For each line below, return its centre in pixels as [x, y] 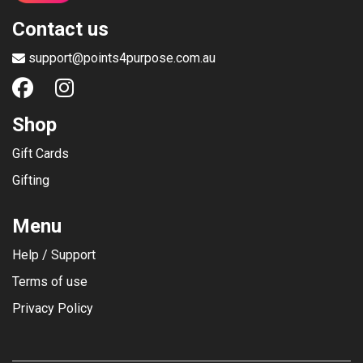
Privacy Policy [53, 309]
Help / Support [54, 255]
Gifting [31, 181]
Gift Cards [41, 154]
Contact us [60, 30]
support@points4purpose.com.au [122, 58]
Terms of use [50, 282]
